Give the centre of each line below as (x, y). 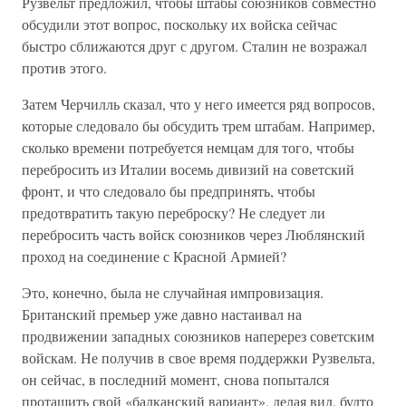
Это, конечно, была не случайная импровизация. (173, 292)
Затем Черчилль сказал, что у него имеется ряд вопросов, (198, 104)
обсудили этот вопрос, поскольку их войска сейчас (179, 24)
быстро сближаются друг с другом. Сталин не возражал (194, 46)
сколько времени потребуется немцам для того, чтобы (188, 147)
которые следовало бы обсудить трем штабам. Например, (198, 126)
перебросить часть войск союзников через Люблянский (193, 234)
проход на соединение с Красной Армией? (154, 256)
